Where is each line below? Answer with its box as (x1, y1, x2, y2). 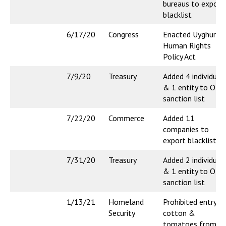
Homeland (108, 197, 144, 207)
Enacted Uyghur (163, 29, 216, 40)
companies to (163, 124, 209, 135)
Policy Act (163, 51, 196, 62)
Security (108, 208, 135, 218)
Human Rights (163, 40, 211, 51)
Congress (108, 29, 139, 40)
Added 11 (163, 113, 195, 124)
